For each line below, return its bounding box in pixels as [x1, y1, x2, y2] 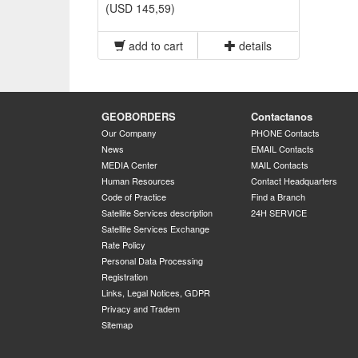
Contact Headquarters [250, 174, 337, 187]
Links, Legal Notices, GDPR [101, 286, 210, 299]
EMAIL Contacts [250, 142, 314, 155]
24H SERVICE [250, 206, 307, 219]
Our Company [101, 126, 157, 139]
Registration [101, 270, 148, 283]
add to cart [125, 38, 183, 54]
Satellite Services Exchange [101, 222, 209, 235]
